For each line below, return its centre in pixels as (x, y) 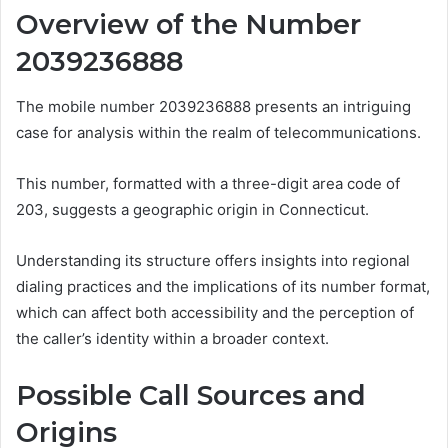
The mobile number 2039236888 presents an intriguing (213, 106)
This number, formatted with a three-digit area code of (208, 183)
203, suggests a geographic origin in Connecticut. (192, 209)
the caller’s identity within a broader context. (172, 338)
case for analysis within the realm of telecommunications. (218, 132)
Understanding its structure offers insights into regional (213, 260)
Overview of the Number (188, 25)
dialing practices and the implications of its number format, (223, 286)
